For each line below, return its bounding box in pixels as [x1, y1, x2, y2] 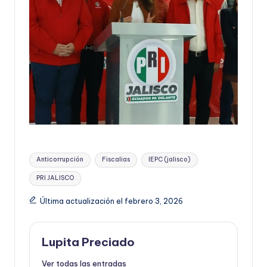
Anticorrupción [36, 156, 84, 164]
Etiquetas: [29, 149, 68, 160]
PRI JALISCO [36, 174, 74, 182]
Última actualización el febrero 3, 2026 [39, 196, 183, 206]
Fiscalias [101, 156, 130, 164]
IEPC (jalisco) [148, 156, 191, 164]
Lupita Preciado [42, 234, 135, 249]
